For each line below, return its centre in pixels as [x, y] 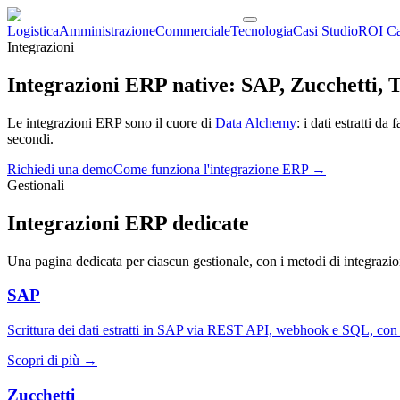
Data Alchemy [256, 122]
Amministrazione [107, 31]
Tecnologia [262, 31]
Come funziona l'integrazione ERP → [220, 169]
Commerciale [193, 31]
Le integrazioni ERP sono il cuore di [111, 122]
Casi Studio [325, 31]
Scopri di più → [52, 361]
